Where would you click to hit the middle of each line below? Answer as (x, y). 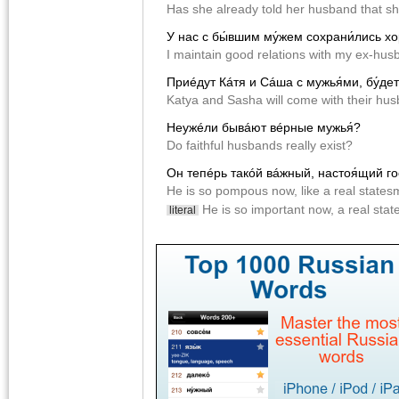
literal (183, 211)
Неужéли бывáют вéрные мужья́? (264, 128)
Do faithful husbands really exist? (260, 146)
